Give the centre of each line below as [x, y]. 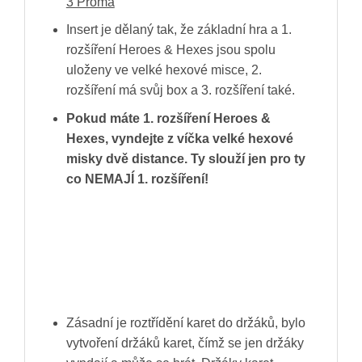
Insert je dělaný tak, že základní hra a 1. [179, 30]
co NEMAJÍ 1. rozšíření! [137, 179]
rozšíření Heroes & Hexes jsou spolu [170, 50]
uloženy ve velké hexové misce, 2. [164, 70]
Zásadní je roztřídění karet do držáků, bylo [185, 323]
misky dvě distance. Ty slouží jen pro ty [185, 158]
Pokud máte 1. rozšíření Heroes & [168, 118]
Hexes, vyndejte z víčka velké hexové [179, 138]
